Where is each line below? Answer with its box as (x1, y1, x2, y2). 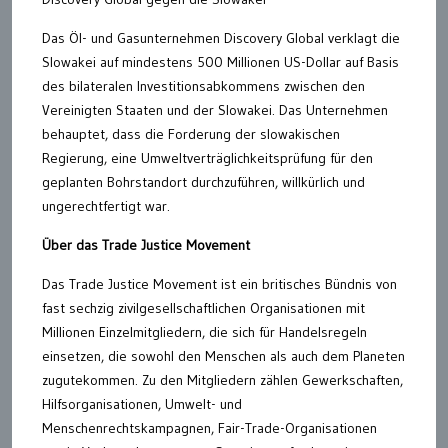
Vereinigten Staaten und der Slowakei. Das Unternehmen (42, 101, 388, 119)
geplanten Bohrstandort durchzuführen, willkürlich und (42, 173, 365, 191)
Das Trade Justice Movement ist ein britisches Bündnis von (42, 275, 397, 293)
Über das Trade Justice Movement (42, 236, 250, 254)
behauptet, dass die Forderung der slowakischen (42, 125, 340, 143)
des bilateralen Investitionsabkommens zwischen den (42, 77, 365, 95)
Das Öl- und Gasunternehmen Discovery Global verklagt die (42, 29, 400, 47)
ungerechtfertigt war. (42, 197, 170, 215)
